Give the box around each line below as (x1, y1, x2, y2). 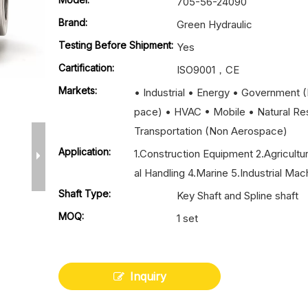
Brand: (58, 16, 88, 28)
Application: (58, 146, 111, 157)
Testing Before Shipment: (58, 39, 174, 51)
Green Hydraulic (177, 18, 253, 31)
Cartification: (58, 62, 115, 74)
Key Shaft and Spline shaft (177, 189, 299, 202)
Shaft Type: (58, 188, 111, 199)
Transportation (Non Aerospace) (134, 124, 288, 137)
